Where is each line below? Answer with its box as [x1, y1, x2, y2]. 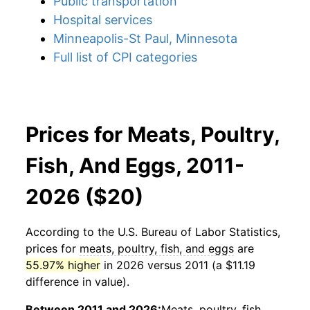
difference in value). [26, 275, 129, 289]
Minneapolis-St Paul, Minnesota [53, 31, 237, 46]
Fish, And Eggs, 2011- [26, 153, 244, 178]
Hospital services [53, 12, 152, 27]
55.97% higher [26, 258, 100, 272]
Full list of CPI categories [53, 50, 197, 64]
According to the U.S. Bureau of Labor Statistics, [26, 225, 280, 239]
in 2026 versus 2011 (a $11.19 [100, 258, 255, 272]
